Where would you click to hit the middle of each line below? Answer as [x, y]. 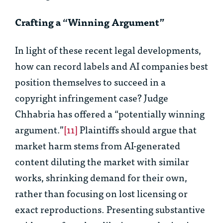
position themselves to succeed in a [90, 82]
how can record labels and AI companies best [111, 66]
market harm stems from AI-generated [98, 145]
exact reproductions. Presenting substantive [110, 209]
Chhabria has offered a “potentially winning [110, 113]
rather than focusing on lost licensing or [101, 193]
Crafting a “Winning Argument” [90, 22]
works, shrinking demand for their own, [101, 177]
